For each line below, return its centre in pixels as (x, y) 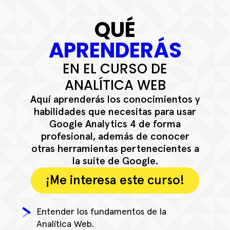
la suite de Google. (115, 161)
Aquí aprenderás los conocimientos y (115, 99)
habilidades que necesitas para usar (115, 112)
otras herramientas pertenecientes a (115, 149)
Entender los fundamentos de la (101, 212)
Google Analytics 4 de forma (115, 124)
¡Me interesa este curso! (115, 180)
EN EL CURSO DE (115, 69)
